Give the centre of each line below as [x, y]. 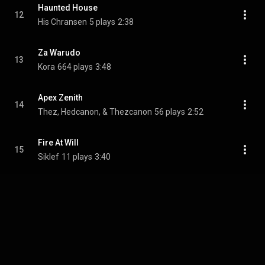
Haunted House [68, 8]
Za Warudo [59, 53]
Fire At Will [58, 143]
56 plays [170, 112]
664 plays [75, 67]
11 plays [77, 157]
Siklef [49, 157]
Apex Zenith [60, 98]
